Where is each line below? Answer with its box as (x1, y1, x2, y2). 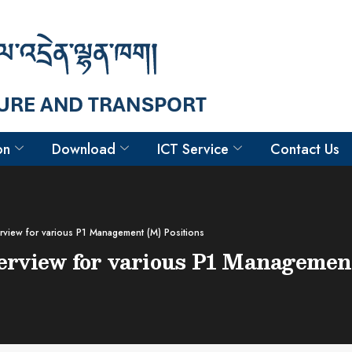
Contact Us (270, 138, 339, 159)
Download (52, 138, 115, 159)
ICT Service (157, 138, 229, 159)
